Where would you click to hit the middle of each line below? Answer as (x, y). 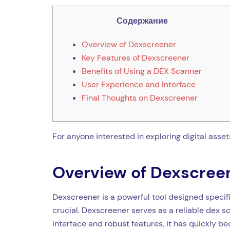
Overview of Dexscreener (129, 44)
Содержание (142, 21)
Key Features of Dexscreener (136, 57)
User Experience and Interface (139, 84)
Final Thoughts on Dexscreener (140, 98)
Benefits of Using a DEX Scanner (142, 71)
